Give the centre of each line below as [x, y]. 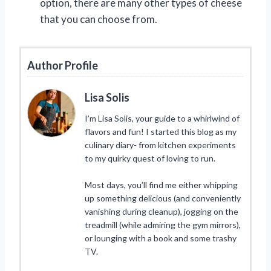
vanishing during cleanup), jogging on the [162, 211]
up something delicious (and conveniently [163, 198]
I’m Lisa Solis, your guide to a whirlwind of [162, 118]
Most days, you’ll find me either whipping [161, 184]
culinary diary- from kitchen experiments [160, 145]
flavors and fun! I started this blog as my [161, 131]
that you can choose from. [99, 19]
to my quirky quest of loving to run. [150, 158]
